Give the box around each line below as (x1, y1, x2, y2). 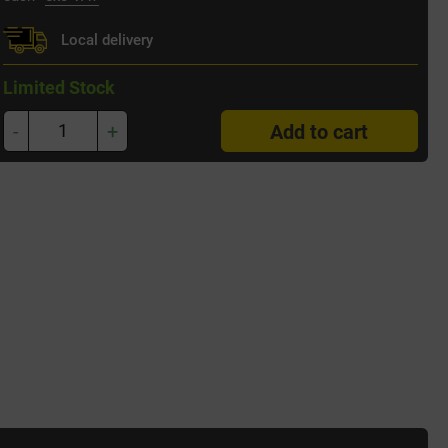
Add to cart (270, 117, 369, 144)
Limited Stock (3, 74, 116, 99)
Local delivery (57, 28, 154, 49)
